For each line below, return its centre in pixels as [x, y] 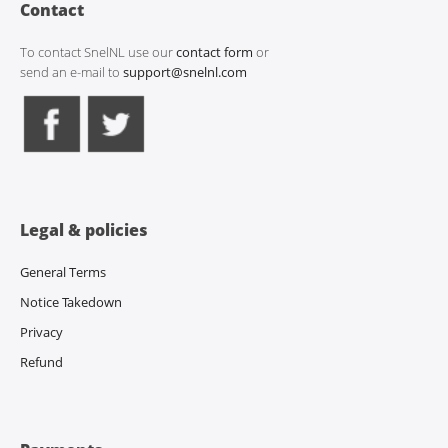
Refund [41, 362]
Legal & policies [84, 230]
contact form [214, 52]
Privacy [41, 332]
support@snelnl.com [185, 72]
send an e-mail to [71, 72]
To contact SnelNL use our [98, 52]
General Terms [63, 272]
